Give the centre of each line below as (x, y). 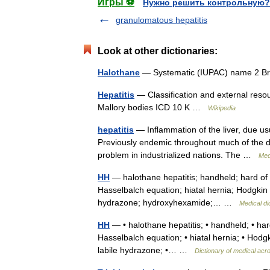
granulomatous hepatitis (162, 20)
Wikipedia (222, 108)
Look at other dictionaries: (158, 51)
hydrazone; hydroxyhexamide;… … (168, 202)
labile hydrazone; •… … (146, 250)
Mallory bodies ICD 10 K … (153, 107)
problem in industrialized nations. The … (178, 155)
